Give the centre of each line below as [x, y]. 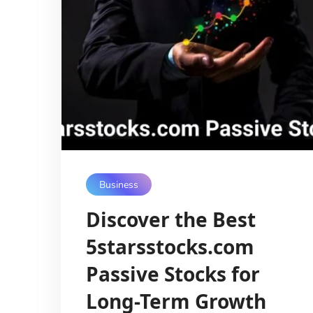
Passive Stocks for [173, 274]
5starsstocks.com [170, 247]
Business [118, 184]
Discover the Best [170, 220]
